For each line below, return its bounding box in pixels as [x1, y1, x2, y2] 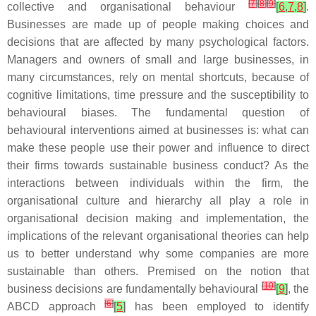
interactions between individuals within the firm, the [7, 177, 309, 189]
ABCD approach [7, 300, 105, 312]
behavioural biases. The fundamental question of [7, 107, 309, 119]
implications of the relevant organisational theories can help [7, 230, 309, 242]
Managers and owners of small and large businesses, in [7, 54, 309, 66]
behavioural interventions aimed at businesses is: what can [7, 124, 309, 136]
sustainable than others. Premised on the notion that [7, 265, 309, 277]
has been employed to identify [126, 300, 310, 312]
